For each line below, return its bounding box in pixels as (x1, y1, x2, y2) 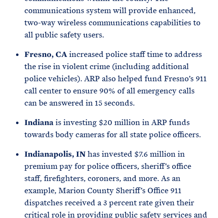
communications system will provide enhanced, (24, 5, 196, 16)
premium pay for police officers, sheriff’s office (24, 161, 191, 171)
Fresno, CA (24, 49, 67, 59)
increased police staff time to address (67, 49, 202, 59)
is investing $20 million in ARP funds (54, 117, 190, 127)
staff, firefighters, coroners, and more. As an (24, 173, 181, 183)
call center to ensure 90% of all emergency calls (24, 86, 195, 96)
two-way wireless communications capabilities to (24, 18, 200, 28)
